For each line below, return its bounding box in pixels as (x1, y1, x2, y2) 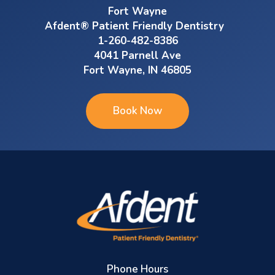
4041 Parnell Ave (94, 48, 181, 63)
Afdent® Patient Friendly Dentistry (45, 18, 230, 33)
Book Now (113, 103, 162, 118)
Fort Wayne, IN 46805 (83, 63, 192, 77)
